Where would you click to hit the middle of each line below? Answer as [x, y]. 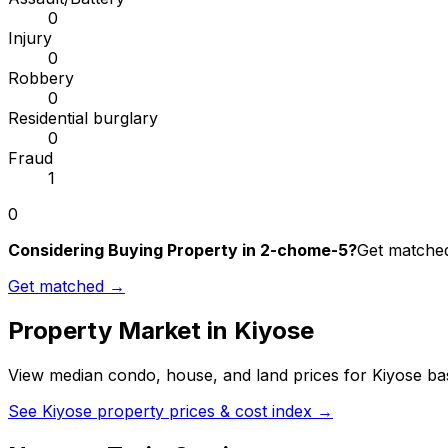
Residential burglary [83, 118]
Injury [30, 38]
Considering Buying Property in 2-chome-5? [182, 250]
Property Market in [121, 331]
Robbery [41, 78]
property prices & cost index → [212, 411]
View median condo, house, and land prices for [190, 375]
